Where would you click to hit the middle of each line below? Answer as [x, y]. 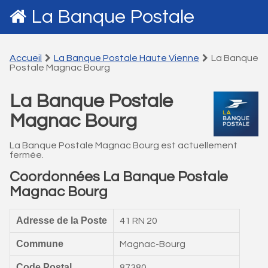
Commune [40, 244]
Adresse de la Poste [62, 220]
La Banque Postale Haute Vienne [127, 58]
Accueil [26, 58]
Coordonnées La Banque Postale [119, 177]
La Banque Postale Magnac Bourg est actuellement [124, 145]
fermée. [27, 155]
